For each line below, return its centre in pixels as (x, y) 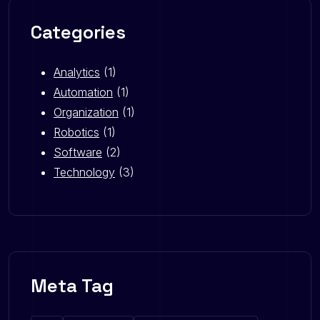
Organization (86, 112)
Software (78, 152)
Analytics (77, 72)
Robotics (76, 132)
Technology (84, 172)
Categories (78, 32)
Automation (83, 92)
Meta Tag (72, 285)
